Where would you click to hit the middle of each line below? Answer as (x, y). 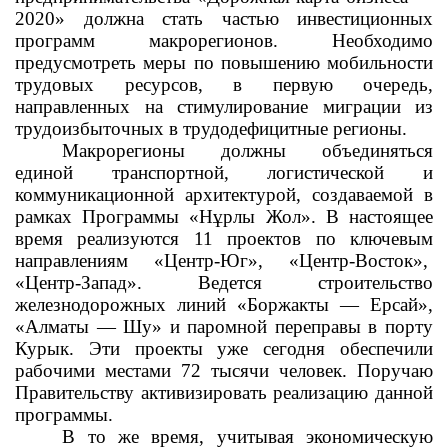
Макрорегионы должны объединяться (247, 150)
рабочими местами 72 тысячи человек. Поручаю (224, 370)
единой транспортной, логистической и (224, 172)
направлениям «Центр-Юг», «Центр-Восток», (221, 260)
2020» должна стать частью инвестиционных (224, 18)
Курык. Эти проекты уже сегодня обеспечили (224, 348)
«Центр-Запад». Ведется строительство (224, 282)
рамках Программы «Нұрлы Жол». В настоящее (224, 216)
